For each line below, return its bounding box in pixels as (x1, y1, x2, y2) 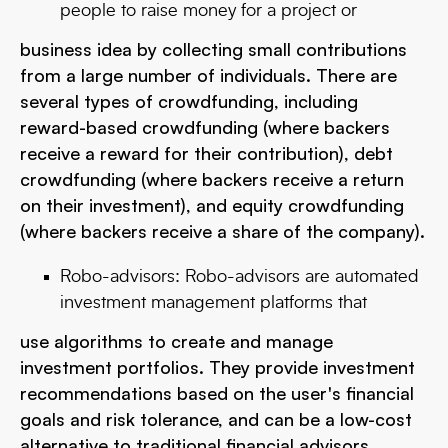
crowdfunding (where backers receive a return (20, 168, 404, 190)
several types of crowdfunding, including (20, 90, 358, 112)
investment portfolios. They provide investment (20, 356, 415, 378)
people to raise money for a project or (60, 2, 362, 20)
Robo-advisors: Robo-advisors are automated (60, 268, 419, 286)
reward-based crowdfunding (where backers (20, 116, 390, 138)
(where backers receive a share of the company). (20, 220, 425, 242)
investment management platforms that (60, 294, 372, 312)
